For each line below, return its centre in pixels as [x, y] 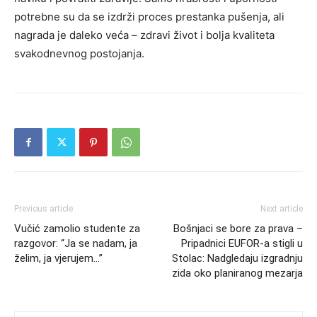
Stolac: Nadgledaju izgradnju [237, 259]
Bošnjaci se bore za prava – [238, 229]
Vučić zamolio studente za [77, 229]
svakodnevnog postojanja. [79, 54]
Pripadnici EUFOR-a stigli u [242, 244]
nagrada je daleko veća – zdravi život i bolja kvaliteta [144, 35]
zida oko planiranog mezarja [237, 273]
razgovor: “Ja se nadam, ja [76, 244]
